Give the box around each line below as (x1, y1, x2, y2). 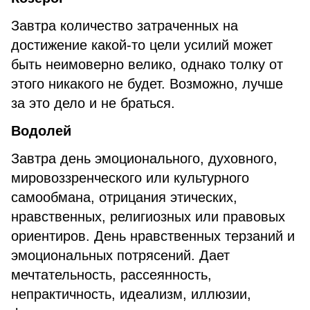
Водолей (11, 123, 71, 138)
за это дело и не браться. (11, 95, 175, 111)
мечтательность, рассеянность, (11, 267, 212, 282)
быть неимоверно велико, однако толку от (11, 57, 283, 72)
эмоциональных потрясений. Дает (11, 248, 230, 263)
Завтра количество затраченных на (11, 18, 238, 33)
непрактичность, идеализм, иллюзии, (11, 286, 251, 302)
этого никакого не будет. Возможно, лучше (11, 76, 283, 91)
